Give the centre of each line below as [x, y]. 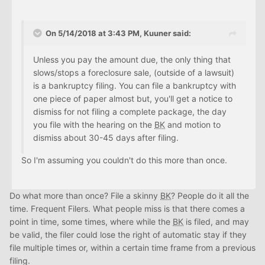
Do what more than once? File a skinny [85, 196]
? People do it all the [210, 196]
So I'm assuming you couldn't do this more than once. [124, 160]
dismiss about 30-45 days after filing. [106, 138]
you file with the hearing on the [94, 125]
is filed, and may [216, 222]
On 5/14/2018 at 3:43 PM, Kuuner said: [118, 33]
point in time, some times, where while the [91, 222]
